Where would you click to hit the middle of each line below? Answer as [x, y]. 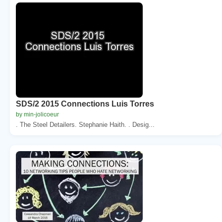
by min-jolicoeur [37, 114]
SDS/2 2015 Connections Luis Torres [85, 104]
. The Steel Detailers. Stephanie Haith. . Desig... [85, 124]
